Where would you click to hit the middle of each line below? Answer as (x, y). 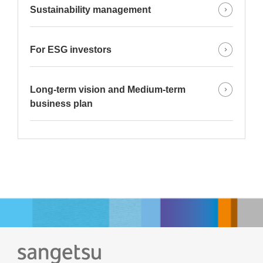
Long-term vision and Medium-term (108, 89)
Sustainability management (90, 9)
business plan (61, 103)
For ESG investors (71, 49)
